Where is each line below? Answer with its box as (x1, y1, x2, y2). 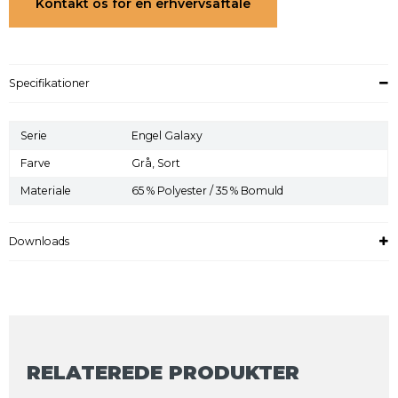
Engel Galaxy (131, 129, 203, 143)
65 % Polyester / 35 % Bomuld (131, 184, 284, 198)
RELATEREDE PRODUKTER (27, 361, 299, 385)
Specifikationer (9, 76, 90, 91)
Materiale (20, 184, 72, 198)
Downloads (9, 235, 69, 249)
